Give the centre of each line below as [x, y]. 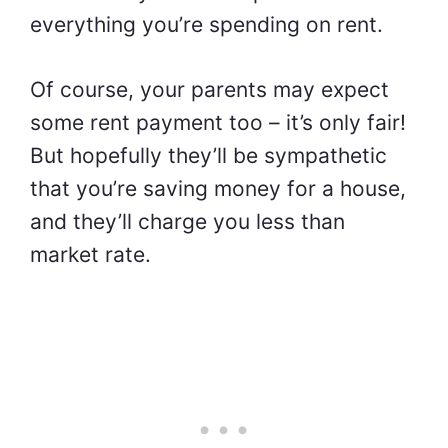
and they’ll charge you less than [187, 221]
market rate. [90, 254]
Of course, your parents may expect [209, 89]
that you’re [86, 188]
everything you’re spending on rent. [206, 25]
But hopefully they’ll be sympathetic [208, 155]
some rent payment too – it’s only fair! [218, 122]
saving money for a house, [274, 188]
